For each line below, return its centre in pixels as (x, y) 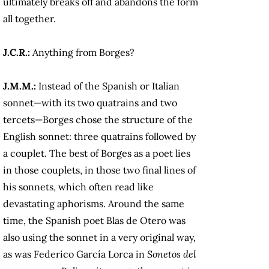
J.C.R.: (18, 53)
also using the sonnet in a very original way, (99, 237)
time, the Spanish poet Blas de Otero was (94, 221)
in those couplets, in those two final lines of (99, 170)
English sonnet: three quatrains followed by (99, 137)
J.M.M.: (20, 86)
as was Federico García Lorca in (75, 254)
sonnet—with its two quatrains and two (90, 103)
